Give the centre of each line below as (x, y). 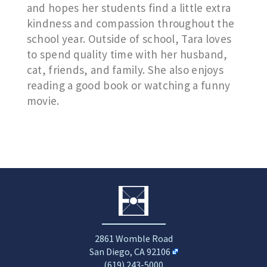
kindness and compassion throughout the (131, 23)
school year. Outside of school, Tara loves (129, 39)
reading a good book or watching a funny (128, 85)
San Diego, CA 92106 (130, 252)
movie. (43, 101)
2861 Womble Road (133, 238)
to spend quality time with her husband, (127, 54)
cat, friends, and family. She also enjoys (125, 70)
